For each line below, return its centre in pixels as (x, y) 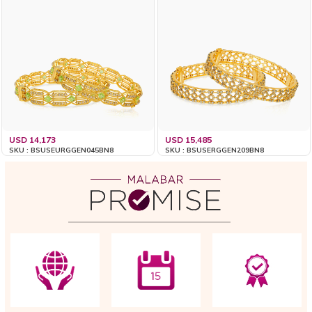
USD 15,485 (189, 140)
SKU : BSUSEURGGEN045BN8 (62, 150)
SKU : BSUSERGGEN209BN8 (215, 150)
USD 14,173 (33, 140)
